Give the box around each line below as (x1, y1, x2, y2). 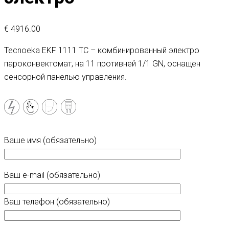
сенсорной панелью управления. (4, 72, 127, 82)
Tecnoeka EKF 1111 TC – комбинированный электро (4, 45, 199, 56)
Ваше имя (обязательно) (4, 135, 97, 146)
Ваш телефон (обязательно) (4, 197, 110, 207)
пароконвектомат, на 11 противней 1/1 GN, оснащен (4, 59, 200, 69)
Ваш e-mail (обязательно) (4, 170, 100, 180)
